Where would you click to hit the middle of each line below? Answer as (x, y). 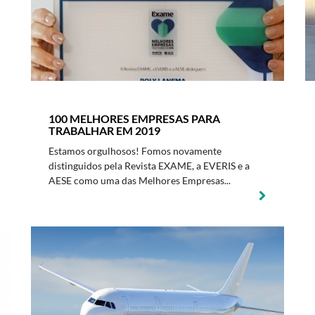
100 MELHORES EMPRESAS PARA (134, 118)
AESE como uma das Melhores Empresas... (140, 180)
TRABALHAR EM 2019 (104, 130)
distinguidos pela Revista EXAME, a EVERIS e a (149, 166)
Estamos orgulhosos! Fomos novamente (135, 151)
